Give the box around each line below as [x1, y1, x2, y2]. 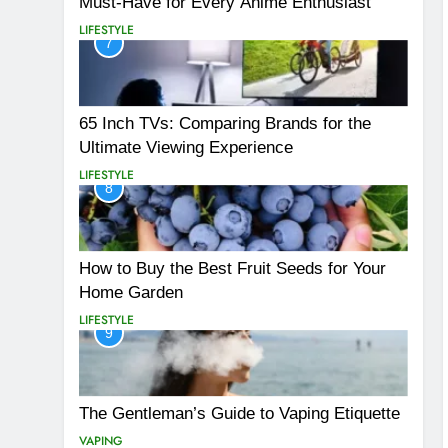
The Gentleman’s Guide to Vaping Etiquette [79, 403, 400, 422]
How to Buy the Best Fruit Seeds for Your [79, 258, 386, 277]
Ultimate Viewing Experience [79, 138, 293, 157]
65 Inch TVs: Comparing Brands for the [79, 114, 371, 133]
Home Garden [79, 282, 183, 301]
